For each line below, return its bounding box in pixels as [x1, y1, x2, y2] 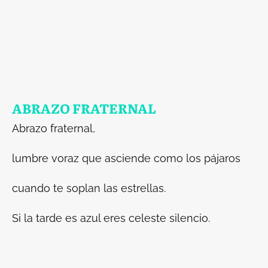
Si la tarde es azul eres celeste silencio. [12, 211, 210, 224]
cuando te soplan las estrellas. [12, 181, 166, 194]
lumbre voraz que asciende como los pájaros [12, 151, 243, 165]
